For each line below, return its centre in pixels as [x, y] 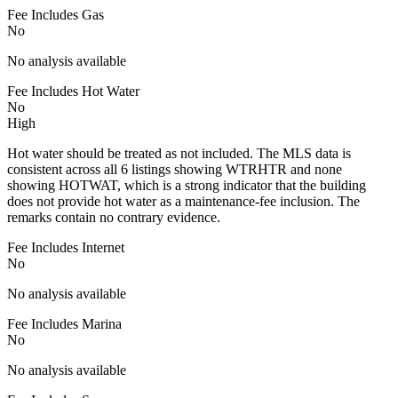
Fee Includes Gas [56, 14]
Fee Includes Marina [64, 323]
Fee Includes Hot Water [73, 91]
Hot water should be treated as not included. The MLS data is [179, 153]
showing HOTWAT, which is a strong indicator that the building [187, 185]
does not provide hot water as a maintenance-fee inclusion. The [183, 201]
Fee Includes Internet [66, 247]
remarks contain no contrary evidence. [114, 217]
